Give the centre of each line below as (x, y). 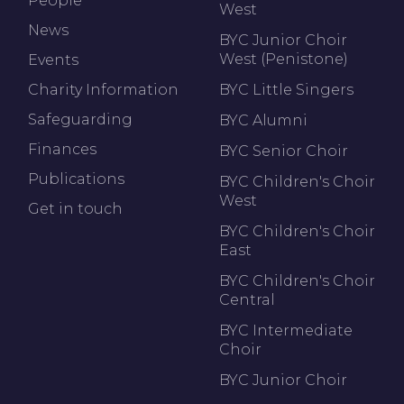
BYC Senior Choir (283, 151)
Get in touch (75, 208)
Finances (62, 149)
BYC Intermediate (285, 330)
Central (247, 299)
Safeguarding (80, 119)
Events (53, 60)
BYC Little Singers (286, 89)
